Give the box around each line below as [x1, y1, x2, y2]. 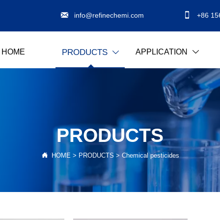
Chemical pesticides [121, 151, 179, 159]
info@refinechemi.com [74, 11, 144, 19]
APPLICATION [136, 47, 188, 56]
